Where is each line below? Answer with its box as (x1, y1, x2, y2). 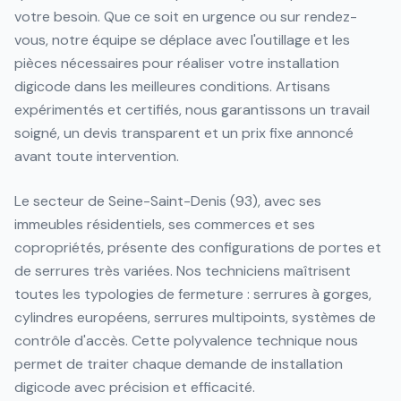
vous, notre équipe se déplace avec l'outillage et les (14, 30, 350, 49)
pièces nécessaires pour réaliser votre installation (14, 54, 339, 73)
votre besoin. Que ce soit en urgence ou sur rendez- (14, 7, 357, 26)
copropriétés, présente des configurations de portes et (14, 238, 381, 257)
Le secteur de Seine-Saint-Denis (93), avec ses (14, 192, 321, 210)
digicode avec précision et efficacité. (14, 378, 255, 397)
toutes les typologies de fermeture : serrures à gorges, (14, 285, 371, 303)
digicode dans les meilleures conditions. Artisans (14, 77, 330, 96)
